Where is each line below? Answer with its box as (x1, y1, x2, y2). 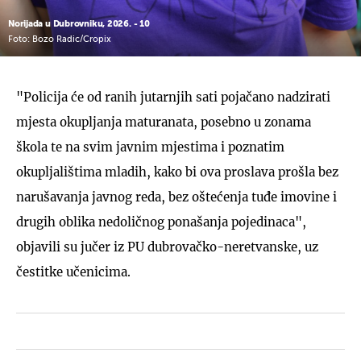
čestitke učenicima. (16, 263, 131, 280)
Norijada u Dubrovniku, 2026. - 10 (8, 19, 150, 28)
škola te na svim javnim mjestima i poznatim (16, 139, 284, 155)
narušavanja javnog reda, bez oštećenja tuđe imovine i (16, 189, 337, 205)
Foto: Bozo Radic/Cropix (8, 35, 111, 44)
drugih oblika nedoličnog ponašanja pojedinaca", (16, 214, 306, 230)
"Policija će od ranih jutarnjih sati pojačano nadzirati (16, 89, 330, 105)
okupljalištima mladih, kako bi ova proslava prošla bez (16, 164, 338, 180)
